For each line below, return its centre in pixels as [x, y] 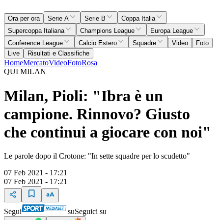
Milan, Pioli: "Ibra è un [83, 96]
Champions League [107, 31]
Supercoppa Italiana [36, 31]
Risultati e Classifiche [58, 54]
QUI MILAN [25, 72]
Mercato [36, 63]
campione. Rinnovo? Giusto [97, 114]
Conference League [35, 43]
